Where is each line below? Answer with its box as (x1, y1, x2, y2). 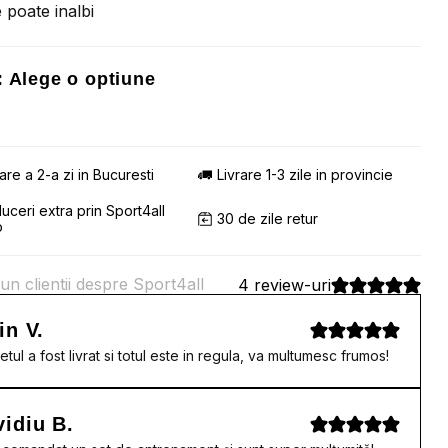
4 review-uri (238, 275, 332, 295)
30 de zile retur (217, 210, 319, 227)
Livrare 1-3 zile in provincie (217, 166, 394, 183)
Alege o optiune (8, 69, 156, 89)
